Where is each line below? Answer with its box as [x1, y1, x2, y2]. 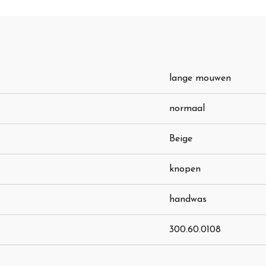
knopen [169, 164, 201, 175]
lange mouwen [169, 74, 231, 84]
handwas [169, 195, 207, 205]
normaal [169, 104, 205, 114]
